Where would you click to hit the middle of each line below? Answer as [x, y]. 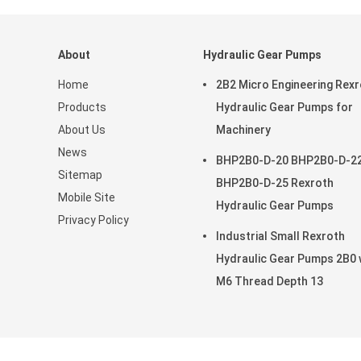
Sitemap [80, 175]
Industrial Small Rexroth [280, 236]
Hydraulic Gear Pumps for [284, 107]
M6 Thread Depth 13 [270, 281]
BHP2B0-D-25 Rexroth [275, 183]
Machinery [243, 130]
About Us [82, 130]
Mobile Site [87, 197]
